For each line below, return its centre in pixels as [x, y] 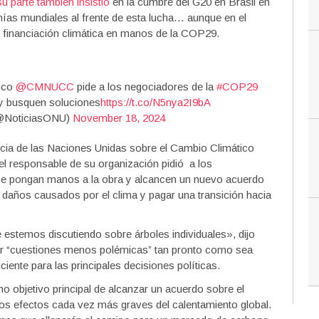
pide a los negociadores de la [146, 87]
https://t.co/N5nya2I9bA [156, 102]
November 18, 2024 [119, 118]
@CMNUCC [45, 87]
